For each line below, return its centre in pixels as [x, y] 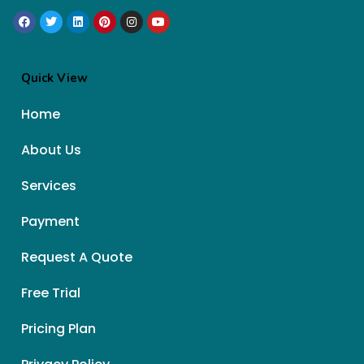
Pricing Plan [58, 328]
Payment [50, 221]
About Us [51, 149]
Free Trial [51, 292]
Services [49, 185]
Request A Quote [77, 257]
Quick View [54, 78]
